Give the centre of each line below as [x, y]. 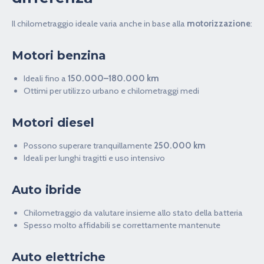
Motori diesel [53, 122]
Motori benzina [59, 55]
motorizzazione [219, 23]
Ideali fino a [46, 78]
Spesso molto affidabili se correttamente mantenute [122, 225]
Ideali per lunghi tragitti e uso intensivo [94, 158]
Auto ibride [47, 189]
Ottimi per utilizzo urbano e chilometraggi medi [111, 90]
